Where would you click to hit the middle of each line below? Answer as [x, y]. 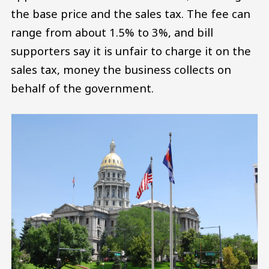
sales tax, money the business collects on [121, 70]
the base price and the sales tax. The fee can [131, 14]
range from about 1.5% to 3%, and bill [112, 32]
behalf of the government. [82, 88]
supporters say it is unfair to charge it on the [131, 51]
